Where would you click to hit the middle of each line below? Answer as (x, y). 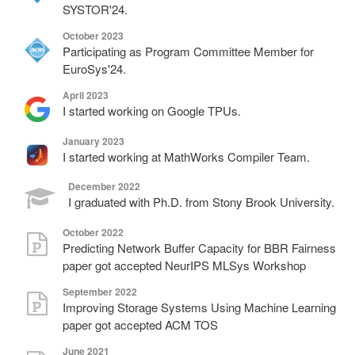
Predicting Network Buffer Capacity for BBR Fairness (199, 248)
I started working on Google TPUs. (152, 110)
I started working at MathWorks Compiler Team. (186, 156)
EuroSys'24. (94, 68)
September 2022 (100, 291)
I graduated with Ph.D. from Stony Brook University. (201, 202)
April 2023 (86, 95)
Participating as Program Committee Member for (188, 51)
